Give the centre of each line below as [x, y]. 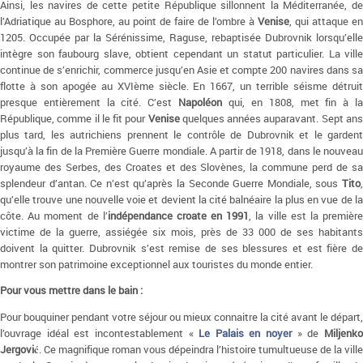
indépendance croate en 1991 [178, 216]
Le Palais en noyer [246, 333]
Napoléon [201, 102]
